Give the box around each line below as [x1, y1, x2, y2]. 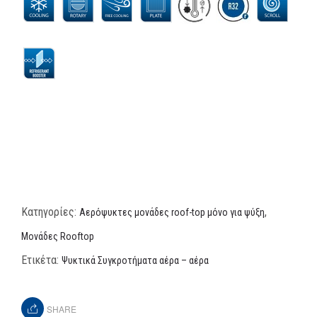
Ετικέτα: [21, 253, 62, 267]
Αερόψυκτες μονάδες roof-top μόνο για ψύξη [79, 206, 265, 218]
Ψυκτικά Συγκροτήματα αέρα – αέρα [62, 254, 209, 266]
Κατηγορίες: [21, 204, 79, 219]
